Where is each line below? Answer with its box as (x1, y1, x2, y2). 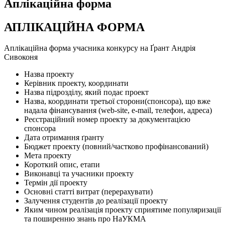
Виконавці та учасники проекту (24, 169, 134, 178)
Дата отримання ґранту (24, 133, 104, 142)
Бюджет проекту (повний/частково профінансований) (24, 142, 208, 151)
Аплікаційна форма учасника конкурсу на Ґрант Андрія (4, 44, 195, 53)
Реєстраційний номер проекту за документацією (24, 115, 190, 124)
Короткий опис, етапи (24, 160, 100, 169)
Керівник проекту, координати (24, 79, 129, 88)
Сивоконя (4, 53, 38, 62)
